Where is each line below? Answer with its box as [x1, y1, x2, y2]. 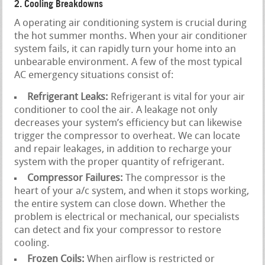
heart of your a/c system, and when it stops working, [14, 186, 250, 196]
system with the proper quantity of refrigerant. [14, 157, 225, 167]
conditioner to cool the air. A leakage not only [14, 105, 218, 115]
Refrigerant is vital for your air [108, 92, 245, 102]
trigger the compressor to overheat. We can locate [14, 131, 241, 141]
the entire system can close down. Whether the [14, 199, 226, 209]
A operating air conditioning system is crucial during [14, 18, 247, 28]
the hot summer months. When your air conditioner [14, 31, 248, 41]
